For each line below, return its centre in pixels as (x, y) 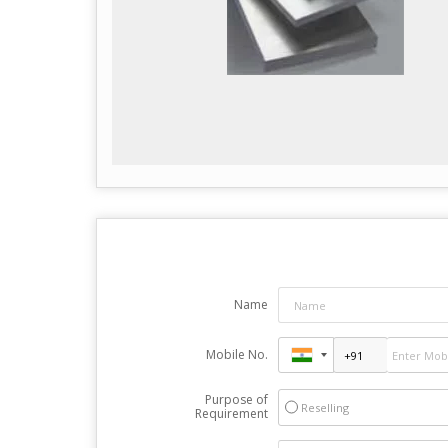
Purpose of (236, 399)
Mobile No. (236, 354)
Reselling (324, 407)
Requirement (231, 413)
